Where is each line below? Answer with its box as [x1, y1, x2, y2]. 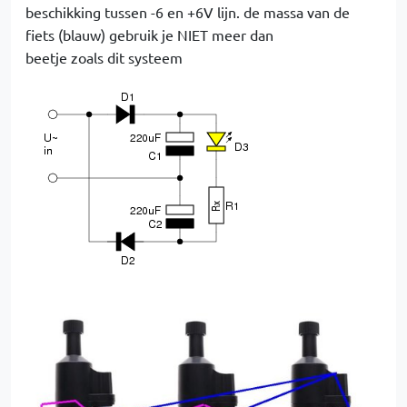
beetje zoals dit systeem [25, 48, 183, 67]
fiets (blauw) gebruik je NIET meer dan [25, 25, 273, 45]
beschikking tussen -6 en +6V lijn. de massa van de [25, 3, 350, 22]
